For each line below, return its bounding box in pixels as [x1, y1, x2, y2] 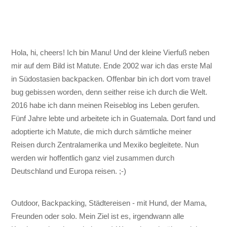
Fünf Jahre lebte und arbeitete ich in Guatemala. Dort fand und [11, 114, 216, 123]
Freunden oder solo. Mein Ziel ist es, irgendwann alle [11, 211, 184, 220]
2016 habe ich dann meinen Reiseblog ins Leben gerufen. [11, 101, 200, 110]
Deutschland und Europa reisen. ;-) [11, 167, 127, 176]
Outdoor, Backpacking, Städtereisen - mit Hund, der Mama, [11, 198, 207, 207]
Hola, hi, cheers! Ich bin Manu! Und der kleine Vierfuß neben [11, 48, 210, 57]
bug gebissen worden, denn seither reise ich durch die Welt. [11, 88, 208, 97]
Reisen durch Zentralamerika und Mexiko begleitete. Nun [11, 140, 199, 149]
